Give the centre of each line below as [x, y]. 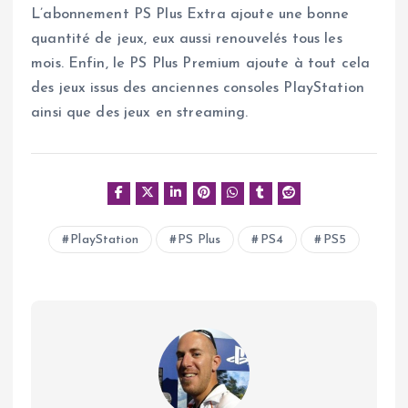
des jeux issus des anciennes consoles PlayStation [198, 88]
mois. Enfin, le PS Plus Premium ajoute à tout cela [201, 63]
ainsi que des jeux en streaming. [140, 112]
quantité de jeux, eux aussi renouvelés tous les [187, 39]
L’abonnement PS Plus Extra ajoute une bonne [190, 14]
